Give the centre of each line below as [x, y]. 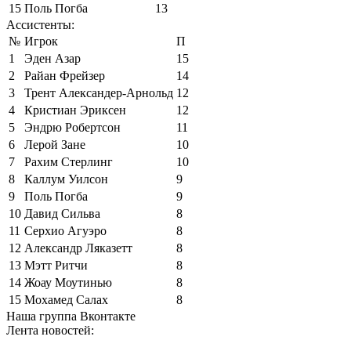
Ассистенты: [40, 24]
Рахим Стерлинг [69, 161]
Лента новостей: [50, 330]
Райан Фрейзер [65, 75]
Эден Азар [52, 58]
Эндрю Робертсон [72, 127]
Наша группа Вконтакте [71, 316]
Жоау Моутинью [68, 282]
